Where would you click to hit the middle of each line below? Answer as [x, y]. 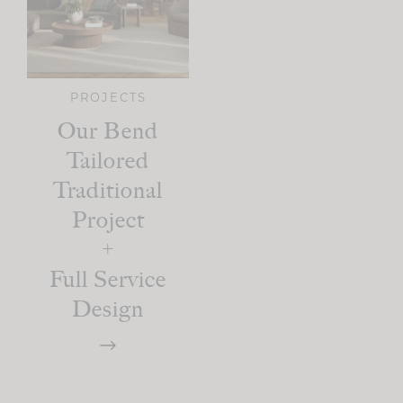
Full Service [108, 279]
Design [108, 309]
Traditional [108, 190]
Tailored [108, 161]
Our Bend [108, 131]
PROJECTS [108, 97]
